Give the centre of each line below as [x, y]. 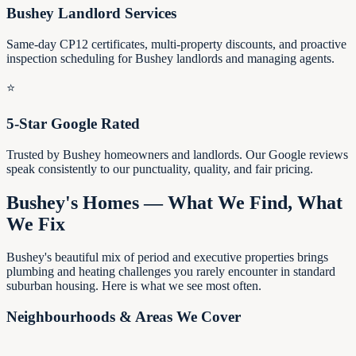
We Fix [36, 224]
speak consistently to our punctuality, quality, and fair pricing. [160, 168]
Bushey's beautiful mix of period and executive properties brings [167, 257]
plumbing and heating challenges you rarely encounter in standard [171, 272]
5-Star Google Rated [73, 123]
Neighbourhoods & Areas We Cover [124, 317]
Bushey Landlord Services [91, 14]
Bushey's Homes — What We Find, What [174, 202]
